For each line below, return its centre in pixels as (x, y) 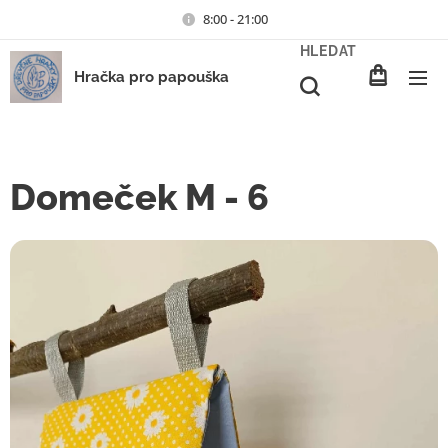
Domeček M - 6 (139, 197)
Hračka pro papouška (151, 77)
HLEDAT (328, 51)
